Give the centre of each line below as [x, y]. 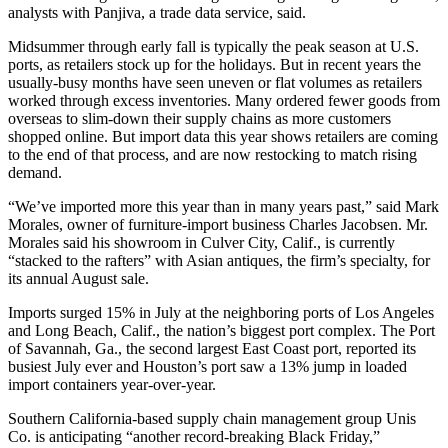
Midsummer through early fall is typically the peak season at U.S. [213, 46]
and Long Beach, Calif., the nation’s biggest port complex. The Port [221, 330]
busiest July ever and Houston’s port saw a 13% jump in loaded [207, 366]
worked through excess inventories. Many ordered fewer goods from [224, 100]
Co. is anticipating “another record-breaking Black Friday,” [194, 436]
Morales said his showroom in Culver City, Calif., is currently [201, 242]
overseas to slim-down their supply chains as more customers [199, 118]
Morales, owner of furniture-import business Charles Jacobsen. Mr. [218, 224]
